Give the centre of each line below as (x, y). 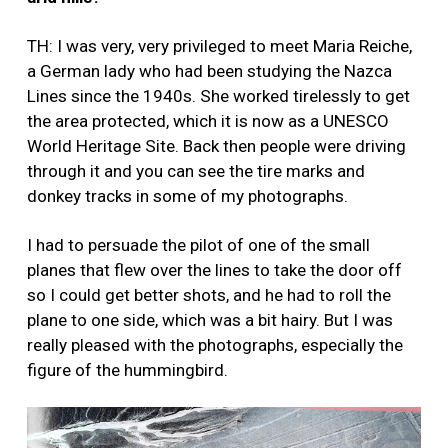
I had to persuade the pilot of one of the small (198, 244)
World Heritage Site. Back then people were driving (216, 145)
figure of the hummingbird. (127, 369)
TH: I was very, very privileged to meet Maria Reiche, (219, 45)
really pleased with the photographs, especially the (215, 344)
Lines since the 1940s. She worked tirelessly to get (218, 95)
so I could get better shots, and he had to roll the (209, 294)
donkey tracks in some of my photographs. (187, 195)
